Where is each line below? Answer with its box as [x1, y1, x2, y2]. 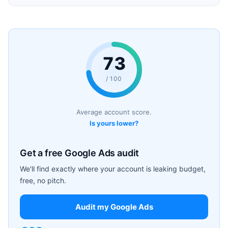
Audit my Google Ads [75, 202, 153, 212]
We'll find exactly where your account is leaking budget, [20, 164, 206, 173]
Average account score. [76, 107, 152, 116]
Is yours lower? [90, 119, 138, 127]
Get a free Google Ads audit [20, 147, 139, 158]
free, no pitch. [20, 176, 66, 185]
